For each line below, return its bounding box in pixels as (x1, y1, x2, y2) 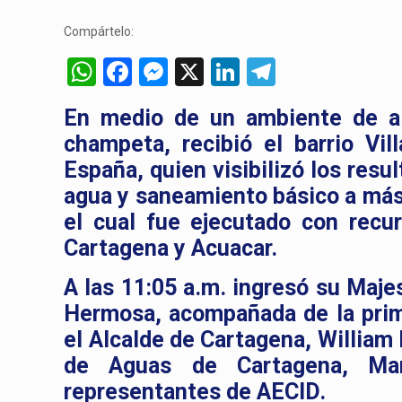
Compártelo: (64, 24, 135, 39)
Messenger (168, 55, 308, 89)
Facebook (132, 55, 252, 89)
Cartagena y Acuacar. (64, 235, 278, 261)
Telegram (275, 55, 392, 89)
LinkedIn (240, 55, 345, 89)
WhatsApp (96, 55, 226, 89)
